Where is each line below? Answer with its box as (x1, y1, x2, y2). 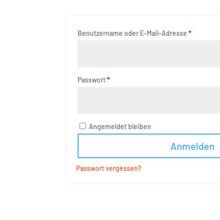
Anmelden (170, 139, 215, 152)
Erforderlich (110, 75, 146, 83)
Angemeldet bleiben (89, 122, 152, 131)
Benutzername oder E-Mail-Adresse (78, 28, 189, 37)
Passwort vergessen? (76, 164, 142, 172)
